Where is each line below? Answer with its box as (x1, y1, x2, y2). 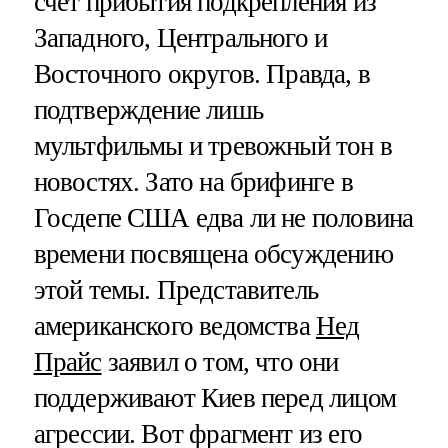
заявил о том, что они (101, 346, 339, 377)
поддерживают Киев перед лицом (33, 382, 396, 413)
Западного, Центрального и (33, 22, 328, 53)
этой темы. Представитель (33, 274, 319, 305)
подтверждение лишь (33, 94, 263, 125)
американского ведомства (33, 310, 317, 341)
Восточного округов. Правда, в (33, 58, 370, 89)
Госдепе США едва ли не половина (33, 202, 414, 233)
